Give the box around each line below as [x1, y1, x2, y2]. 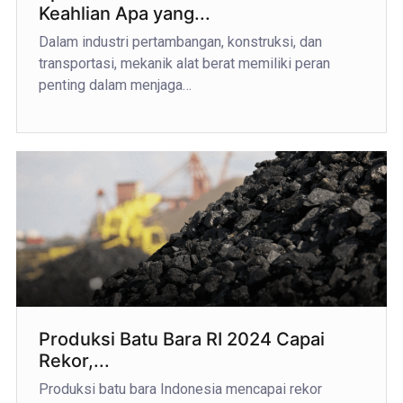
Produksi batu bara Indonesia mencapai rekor [38, 381, 322, 399]
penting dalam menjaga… [38, 76, 192, 94]
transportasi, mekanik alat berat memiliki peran [38, 55, 330, 73]
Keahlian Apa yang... [38, 3, 210, 25]
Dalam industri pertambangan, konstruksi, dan [38, 33, 322, 51]
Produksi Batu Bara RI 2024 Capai [38, 328, 325, 351]
